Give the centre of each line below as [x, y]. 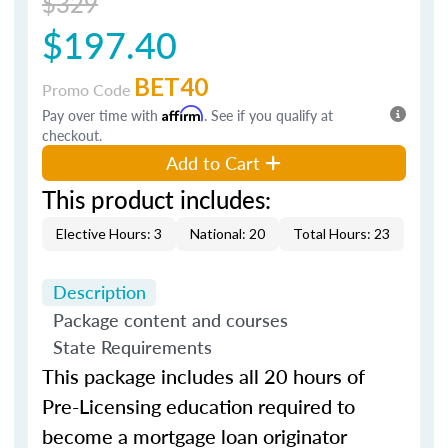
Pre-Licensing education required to [198, 406]
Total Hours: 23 [341, 233]
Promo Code [88, 89]
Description [99, 292]
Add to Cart [213, 162]
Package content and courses [170, 319]
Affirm [183, 113]
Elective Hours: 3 [109, 233]
